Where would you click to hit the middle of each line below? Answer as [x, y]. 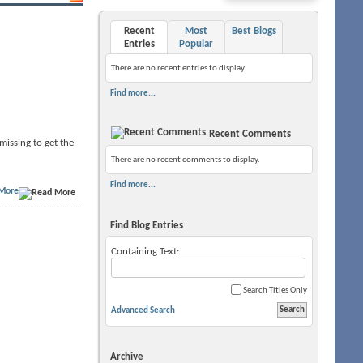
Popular [196, 44]
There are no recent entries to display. [179, 68]
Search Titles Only [274, 290]
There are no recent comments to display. [186, 160]
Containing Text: [145, 252]
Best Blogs [254, 31]
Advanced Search [143, 311]
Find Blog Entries [147, 226]
